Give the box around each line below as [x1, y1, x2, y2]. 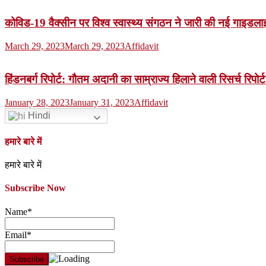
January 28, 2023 [5, 97, 69, 108]
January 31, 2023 [69, 97, 134, 108]
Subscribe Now [5, 183, 66, 194]
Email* [5, 229, 31, 240]
